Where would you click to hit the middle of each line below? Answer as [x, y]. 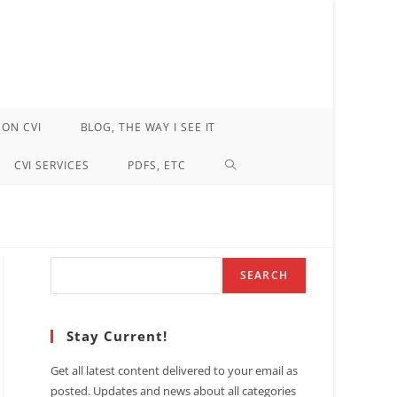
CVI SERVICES [51, 166]
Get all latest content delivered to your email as [174, 371]
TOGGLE [251, 166]
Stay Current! [117, 336]
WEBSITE [253, 204]
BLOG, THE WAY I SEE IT [148, 128]
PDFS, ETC [157, 166]
